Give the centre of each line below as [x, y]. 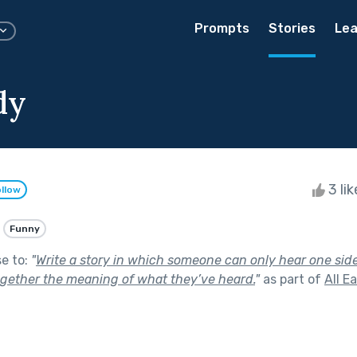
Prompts [222, 28]
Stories [292, 28]
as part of [292, 279]
